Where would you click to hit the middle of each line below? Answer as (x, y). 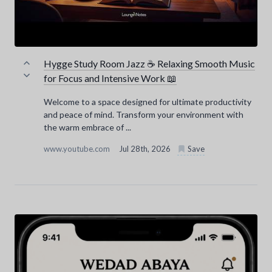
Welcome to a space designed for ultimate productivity (148, 102)
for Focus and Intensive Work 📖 (110, 78)
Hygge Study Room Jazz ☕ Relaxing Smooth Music (149, 64)
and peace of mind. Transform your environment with (144, 115)
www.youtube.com (78, 149)
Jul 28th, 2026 (146, 149)
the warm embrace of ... (87, 127)
